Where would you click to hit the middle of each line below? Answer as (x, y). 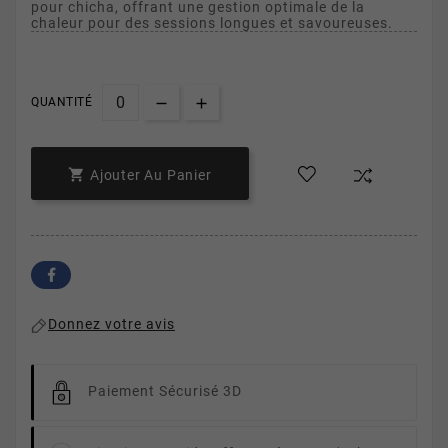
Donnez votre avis (111, 324)
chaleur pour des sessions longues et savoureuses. (212, 23)
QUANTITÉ (61, 102)
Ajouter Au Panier (151, 175)
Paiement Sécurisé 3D (165, 391)
